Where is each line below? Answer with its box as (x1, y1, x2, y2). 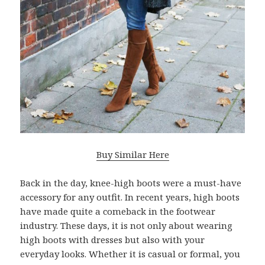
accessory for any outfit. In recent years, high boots (20, 191, 240, 203)
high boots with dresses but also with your (20, 234, 205, 245)
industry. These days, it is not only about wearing (20, 219, 233, 231)
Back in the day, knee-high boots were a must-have (20, 177, 242, 189)
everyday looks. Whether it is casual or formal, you (20, 248, 241, 260)
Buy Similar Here (96, 148, 169, 160)
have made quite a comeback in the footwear (20, 205, 216, 217)
